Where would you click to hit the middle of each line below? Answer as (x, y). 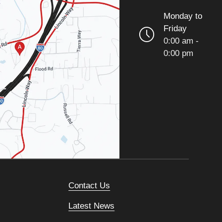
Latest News (92, 206)
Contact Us (89, 186)
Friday (175, 28)
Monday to (183, 16)
